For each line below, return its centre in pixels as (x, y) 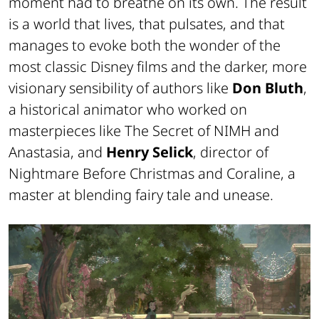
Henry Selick (150, 152)
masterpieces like (67, 131)
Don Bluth (268, 88)
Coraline (253, 174)
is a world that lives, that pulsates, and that (147, 24)
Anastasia (40, 152)
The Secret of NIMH (188, 131)
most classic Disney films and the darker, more (158, 67)
